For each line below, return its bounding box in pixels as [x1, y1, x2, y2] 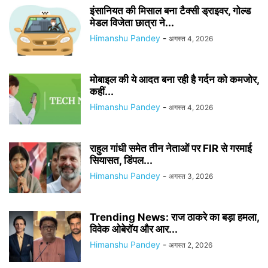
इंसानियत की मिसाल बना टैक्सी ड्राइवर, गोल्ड [90, 5, 251, 17]
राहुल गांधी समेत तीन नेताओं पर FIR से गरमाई [90, 142, 252, 154]
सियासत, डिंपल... [90, 154, 153, 166]
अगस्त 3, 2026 [169, 172, 213, 181]
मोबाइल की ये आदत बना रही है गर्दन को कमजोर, [90, 74, 259, 86]
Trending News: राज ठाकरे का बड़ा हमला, [90, 211, 259, 223]
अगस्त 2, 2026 [169, 240, 212, 249]
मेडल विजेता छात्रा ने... [90, 17, 174, 29]
